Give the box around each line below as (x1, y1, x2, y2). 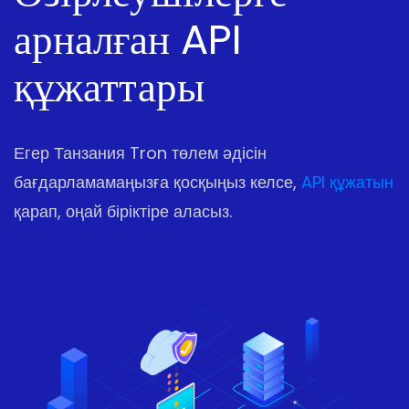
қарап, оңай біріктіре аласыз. (14, 200, 232, 224)
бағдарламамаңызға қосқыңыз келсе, (14, 171, 301, 194)
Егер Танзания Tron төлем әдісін (14, 142, 267, 165)
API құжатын (301, 171, 393, 194)
